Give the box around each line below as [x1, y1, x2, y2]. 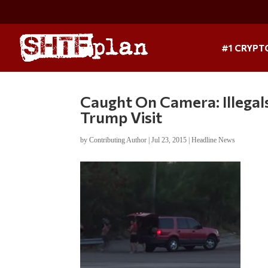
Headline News [191, 135, 236, 144]
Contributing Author [89, 135, 147, 144]
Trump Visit [80, 107, 163, 126]
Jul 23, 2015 [151, 135, 187, 144]
